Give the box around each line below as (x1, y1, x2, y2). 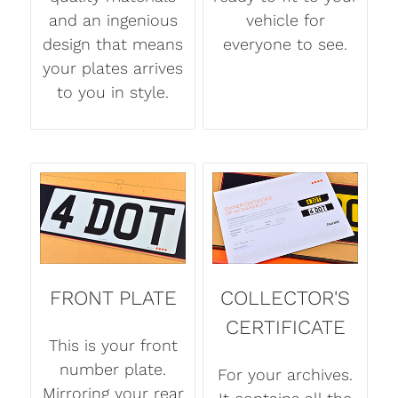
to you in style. (57, 82, 169, 101)
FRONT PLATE (49, 286, 177, 310)
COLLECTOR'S (220, 286, 350, 310)
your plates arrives (43, 58, 183, 77)
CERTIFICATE (225, 315, 346, 339)
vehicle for (245, 10, 325, 29)
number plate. (60, 359, 166, 378)
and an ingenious (48, 10, 178, 29)
